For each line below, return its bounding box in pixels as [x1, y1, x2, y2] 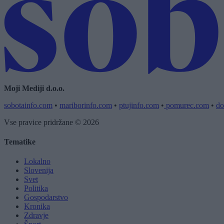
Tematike [4, 137, 35, 146]
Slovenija [24, 166, 53, 175]
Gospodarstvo [24, 193, 68, 202]
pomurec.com [164, 100, 209, 109]
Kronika [24, 202, 50, 211]
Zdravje [24, 211, 48, 220]
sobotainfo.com [4, 100, 52, 109]
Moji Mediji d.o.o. [4, 83, 64, 92]
